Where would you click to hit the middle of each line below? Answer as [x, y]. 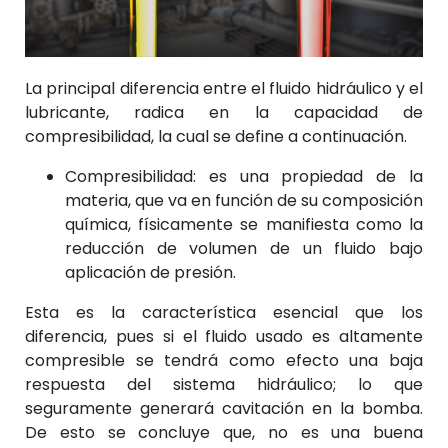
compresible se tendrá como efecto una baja [224, 360]
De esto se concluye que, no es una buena [224, 432]
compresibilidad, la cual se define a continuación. [216, 136]
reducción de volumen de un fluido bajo [244, 248]
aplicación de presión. [150, 272]
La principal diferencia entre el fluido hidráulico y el [224, 88]
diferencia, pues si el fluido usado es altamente [224, 336]
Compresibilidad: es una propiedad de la [244, 176]
